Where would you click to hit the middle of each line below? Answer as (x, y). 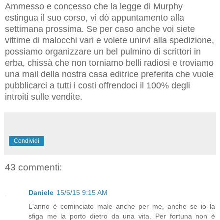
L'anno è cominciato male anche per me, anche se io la (122, 206)
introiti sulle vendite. (44, 96)
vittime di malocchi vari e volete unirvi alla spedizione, (110, 40)
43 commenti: (33, 167)
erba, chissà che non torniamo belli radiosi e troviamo (109, 63)
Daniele (41, 193)
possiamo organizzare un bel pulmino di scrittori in (103, 51)
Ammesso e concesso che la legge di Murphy (94, 6)
